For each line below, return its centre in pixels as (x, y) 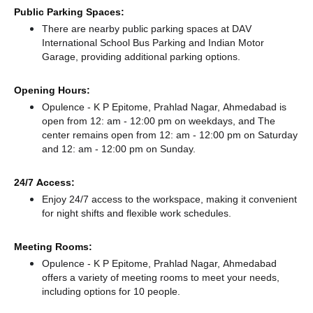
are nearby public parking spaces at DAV (160, 29)
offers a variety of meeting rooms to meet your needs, (161, 277)
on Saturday (271, 135)
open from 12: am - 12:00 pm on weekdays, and (150, 121)
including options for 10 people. (111, 291)
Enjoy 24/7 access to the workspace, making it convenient (169, 199)
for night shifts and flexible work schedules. (137, 213)
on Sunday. (169, 149)
